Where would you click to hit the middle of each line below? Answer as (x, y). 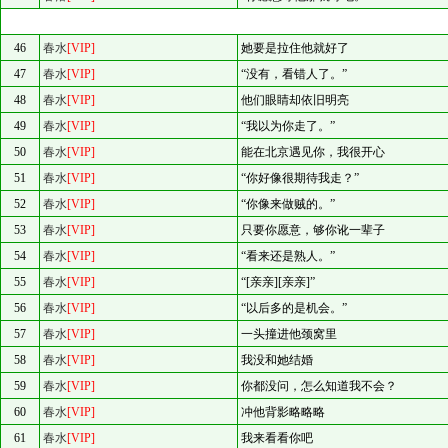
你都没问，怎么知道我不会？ (319, 386)
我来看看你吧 (277, 438)
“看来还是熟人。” (288, 256)
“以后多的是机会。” (294, 308)
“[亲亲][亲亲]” (278, 282)
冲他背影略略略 (283, 412)
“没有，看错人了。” (294, 74)
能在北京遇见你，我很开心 (313, 152)
